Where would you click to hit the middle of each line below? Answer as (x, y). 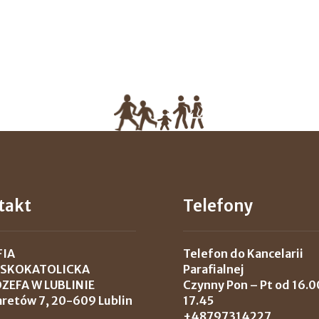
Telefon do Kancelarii (244, 253)
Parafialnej (214, 269)
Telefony (218, 206)
